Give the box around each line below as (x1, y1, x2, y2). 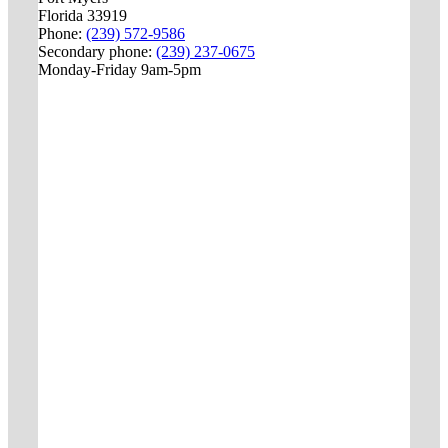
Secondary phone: (37, 43, 156, 61)
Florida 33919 (37, 7, 127, 25)
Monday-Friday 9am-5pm (37, 61, 201, 79)
